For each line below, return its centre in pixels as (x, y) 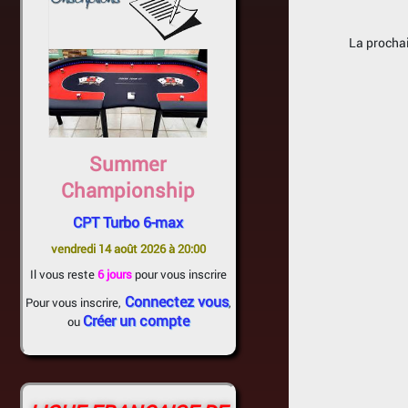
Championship (128, 190)
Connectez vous (174, 301)
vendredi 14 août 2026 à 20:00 (128, 249)
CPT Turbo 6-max (128, 222)
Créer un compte (136, 320)
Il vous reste (63, 274)
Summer (128, 163)
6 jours (114, 274)
